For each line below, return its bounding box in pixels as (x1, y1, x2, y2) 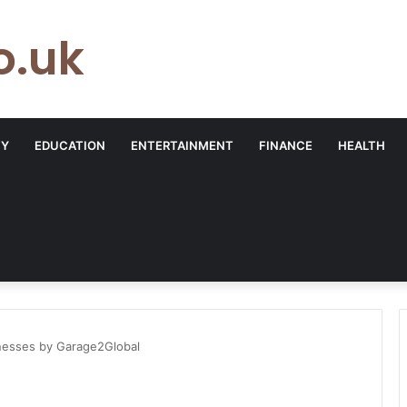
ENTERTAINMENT (131, 138, 233, 153)
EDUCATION (35, 138, 105, 153)
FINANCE (259, 138, 313, 153)
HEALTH (338, 138, 385, 153)
